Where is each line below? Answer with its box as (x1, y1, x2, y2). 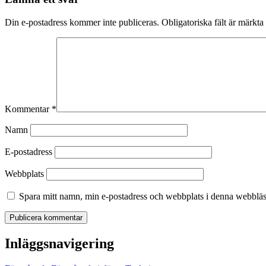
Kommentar (5, 104, 52, 115)
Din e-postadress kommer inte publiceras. (5, 17, 159, 28)
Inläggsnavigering (5, 235, 114, 251)
